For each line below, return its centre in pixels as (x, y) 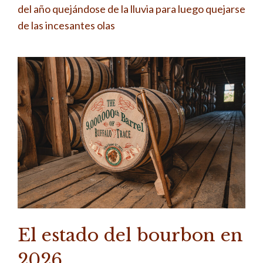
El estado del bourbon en (130, 235)
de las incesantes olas (66, 25)
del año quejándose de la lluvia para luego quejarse (131, 9)
